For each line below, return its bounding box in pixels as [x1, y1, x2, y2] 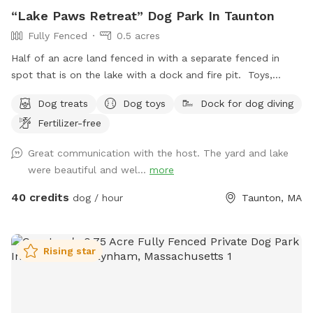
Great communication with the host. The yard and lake [28, 147, 289, 159]
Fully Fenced [28, 29, 87, 41]
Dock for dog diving [201, 97, 293, 109]
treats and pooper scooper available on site [11, 85, 220, 97]
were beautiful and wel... [28, 163, 150, 175]
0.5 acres [117, 29, 160, 41]
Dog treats [38, 97, 88, 109]
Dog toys [123, 97, 166, 109]
